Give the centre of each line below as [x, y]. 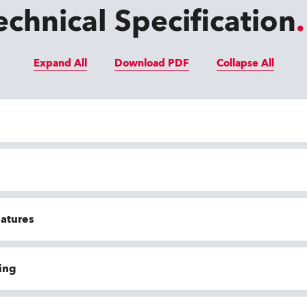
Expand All [60, 63]
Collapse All [245, 63]
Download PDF [151, 63]
